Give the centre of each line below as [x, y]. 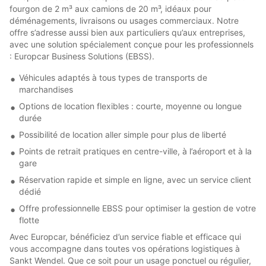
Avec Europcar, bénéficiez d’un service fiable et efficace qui [125, 236]
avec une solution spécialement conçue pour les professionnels [132, 44]
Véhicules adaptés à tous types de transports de [113, 77]
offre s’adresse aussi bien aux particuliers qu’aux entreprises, [127, 32]
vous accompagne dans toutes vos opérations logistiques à [125, 248]
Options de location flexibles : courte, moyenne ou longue [130, 106]
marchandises [46, 89]
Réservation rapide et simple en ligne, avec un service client [135, 179]
